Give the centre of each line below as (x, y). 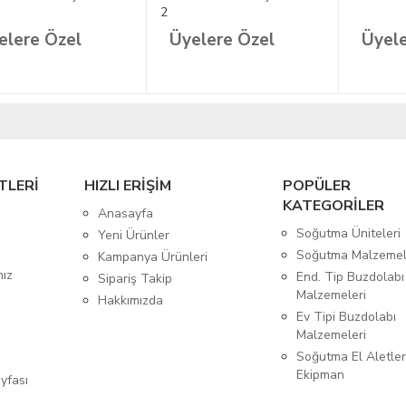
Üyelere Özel (222, 40)
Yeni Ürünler (133, 235)
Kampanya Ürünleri (152, 256)
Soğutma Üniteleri (349, 233)
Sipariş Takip (135, 278)
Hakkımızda (130, 300)
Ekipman (321, 374)
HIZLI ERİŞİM (127, 185)
